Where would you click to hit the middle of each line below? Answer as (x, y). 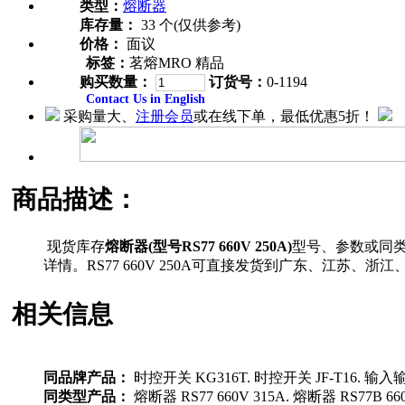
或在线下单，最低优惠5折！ (284, 116)
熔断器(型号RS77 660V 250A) (198, 247)
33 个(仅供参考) (189, 24)
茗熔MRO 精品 (177, 62)
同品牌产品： (87, 377)
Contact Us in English (146, 99)
